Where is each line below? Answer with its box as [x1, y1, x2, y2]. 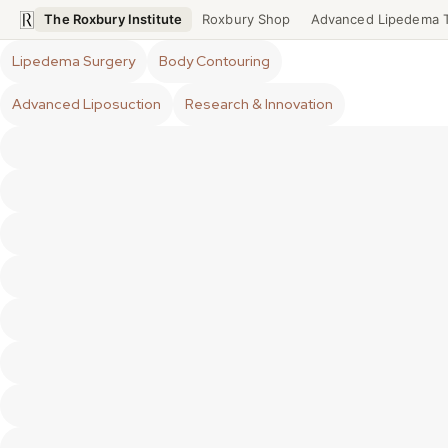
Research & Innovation [185, 95, 333, 113]
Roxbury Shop [202, 11, 291, 27]
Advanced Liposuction [12, 95, 161, 113]
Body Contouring [159, 52, 270, 70]
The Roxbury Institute [44, 11, 183, 27]
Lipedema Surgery [12, 52, 135, 70]
